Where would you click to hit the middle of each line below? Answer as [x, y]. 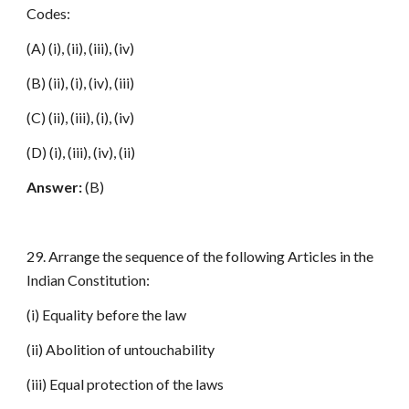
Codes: [49, 13]
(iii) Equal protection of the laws [126, 384]
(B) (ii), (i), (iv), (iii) [81, 83]
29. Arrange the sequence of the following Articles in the [200, 256]
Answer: [55, 187]
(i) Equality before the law [107, 315]
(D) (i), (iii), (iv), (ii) [81, 152]
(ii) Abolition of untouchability [121, 349]
